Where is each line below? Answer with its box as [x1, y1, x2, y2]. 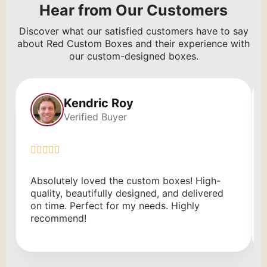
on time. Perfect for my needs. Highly [30, 200, 200, 212]
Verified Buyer [64, 111, 127, 123]
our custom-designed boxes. [69, 49, 198, 62]
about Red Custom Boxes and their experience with [17, 37, 250, 49]
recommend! [30, 212, 86, 225]
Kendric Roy [64, 96, 133, 111]
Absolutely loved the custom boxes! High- [30, 175, 221, 187]
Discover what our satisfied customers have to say [18, 24, 249, 37]
